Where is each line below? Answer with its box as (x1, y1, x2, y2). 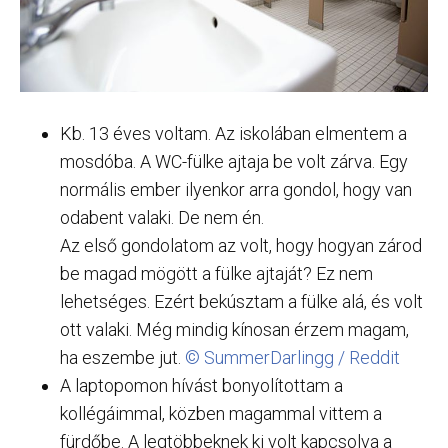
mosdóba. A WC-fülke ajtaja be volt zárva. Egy (60, 151, 408, 173)
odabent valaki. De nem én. (60, 207, 264, 229)
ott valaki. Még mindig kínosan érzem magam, (60, 319, 409, 341)
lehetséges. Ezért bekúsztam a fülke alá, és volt (60, 291, 423, 313)
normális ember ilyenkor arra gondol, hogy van (60, 179, 412, 201)
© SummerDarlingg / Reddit (185, 347, 400, 369)
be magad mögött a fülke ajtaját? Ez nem (60, 263, 373, 285)
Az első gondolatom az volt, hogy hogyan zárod (60, 235, 422, 257)
